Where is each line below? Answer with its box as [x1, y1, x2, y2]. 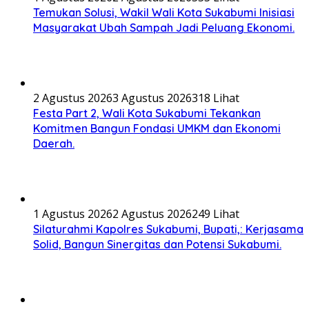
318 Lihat [192, 90, 239, 106]
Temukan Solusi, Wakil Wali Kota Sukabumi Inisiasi [33, 6, 295, 20]
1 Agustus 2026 [33, 206, 112, 222]
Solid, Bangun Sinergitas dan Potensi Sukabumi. [33, 237, 281, 252]
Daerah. [33, 137, 74, 151]
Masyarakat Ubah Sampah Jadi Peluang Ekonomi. [33, 21, 295, 35]
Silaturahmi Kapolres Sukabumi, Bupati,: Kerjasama [33, 222, 303, 237]
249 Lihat [192, 206, 239, 222]
